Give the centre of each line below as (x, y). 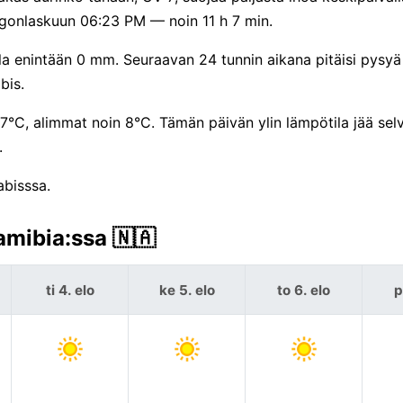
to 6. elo (304, 290)
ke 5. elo (187, 290)
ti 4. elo (70, 290)
